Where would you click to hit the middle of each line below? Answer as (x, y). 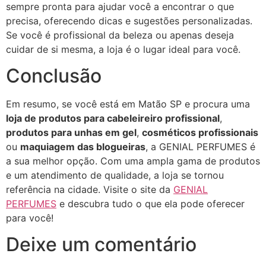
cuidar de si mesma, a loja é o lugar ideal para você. (123, 49)
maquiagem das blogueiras (83, 146)
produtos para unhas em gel (71, 132)
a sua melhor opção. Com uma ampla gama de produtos (133, 161)
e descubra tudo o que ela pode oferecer (151, 203)
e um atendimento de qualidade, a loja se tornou (115, 175)
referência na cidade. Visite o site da (90, 189)
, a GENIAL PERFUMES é (200, 146)
